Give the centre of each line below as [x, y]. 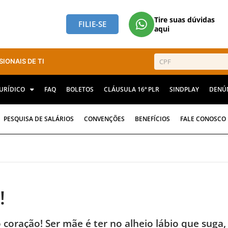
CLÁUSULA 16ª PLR [132, 90]
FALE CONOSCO [203, 119]
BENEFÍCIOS [152, 119]
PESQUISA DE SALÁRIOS [39, 119]
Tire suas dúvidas [184, 19]
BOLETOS [80, 90]
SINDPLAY [184, 90]
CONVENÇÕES [104, 119]
